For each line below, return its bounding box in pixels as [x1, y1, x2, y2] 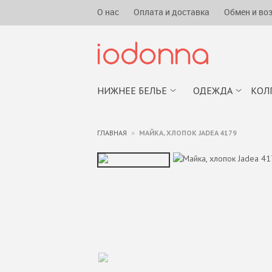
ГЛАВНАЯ [97, 128, 127, 137]
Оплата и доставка [133, 6, 209, 18]
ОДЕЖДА [193, 84, 233, 97]
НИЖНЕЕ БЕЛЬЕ [97, 84, 167, 97]
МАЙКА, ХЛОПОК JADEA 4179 [138, 128, 237, 137]
